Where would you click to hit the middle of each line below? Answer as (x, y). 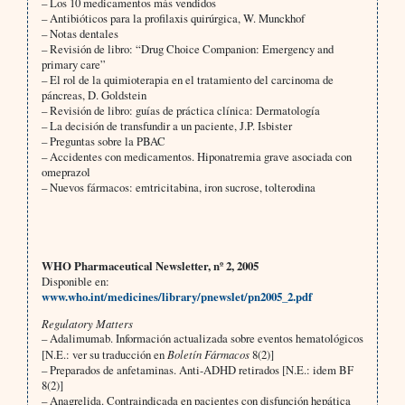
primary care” (73, 65)
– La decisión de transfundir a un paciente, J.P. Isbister (166, 126)
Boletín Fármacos (208, 354)
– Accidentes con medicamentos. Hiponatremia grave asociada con (196, 157)
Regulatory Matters (87, 324)
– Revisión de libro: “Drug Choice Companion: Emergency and (187, 49)
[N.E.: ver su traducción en (104, 355)
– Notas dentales (80, 34)
